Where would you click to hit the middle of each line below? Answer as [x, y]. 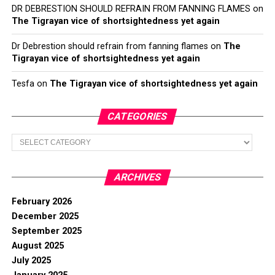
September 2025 [46, 231]
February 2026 [41, 202]
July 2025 [31, 261]
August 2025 [37, 246]
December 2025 [45, 217]
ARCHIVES [137, 177]
